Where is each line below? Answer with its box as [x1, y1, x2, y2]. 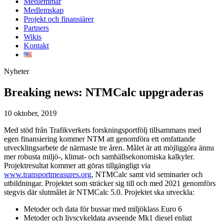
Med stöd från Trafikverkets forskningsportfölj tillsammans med [4, 125, 201, 134]
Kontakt [24, 41, 49, 50]
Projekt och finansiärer [24, 14, 94, 23]
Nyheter [4, 67, 29, 75]
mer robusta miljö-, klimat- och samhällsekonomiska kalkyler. [4, 152, 194, 161]
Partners [24, 23, 49, 32]
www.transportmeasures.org [4, 170, 91, 179]
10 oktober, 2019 [4, 109, 57, 117]
